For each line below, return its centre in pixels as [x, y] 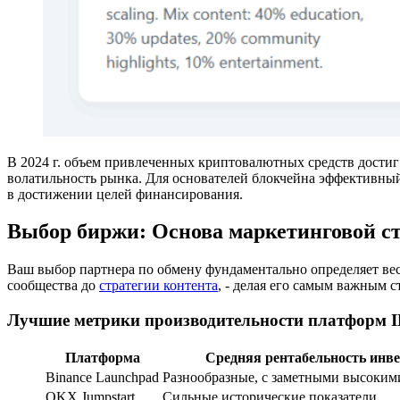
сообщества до [53, 286]
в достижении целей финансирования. [125, 194]
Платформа [102, 357]
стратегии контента [158, 286]
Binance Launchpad [102, 377]
